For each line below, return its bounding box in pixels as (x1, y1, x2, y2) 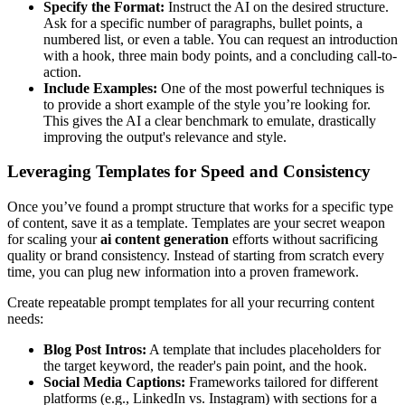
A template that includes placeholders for (146, 342, 381, 358)
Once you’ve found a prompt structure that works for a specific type (7, 199, 393, 215)
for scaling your (7, 231, 100, 248)
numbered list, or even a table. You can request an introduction (43, 31, 398, 47)
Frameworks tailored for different (185, 374, 378, 391)
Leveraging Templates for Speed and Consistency (7, 162, 371, 182)
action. (43, 63, 81, 80)
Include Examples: (43, 80, 157, 96)
